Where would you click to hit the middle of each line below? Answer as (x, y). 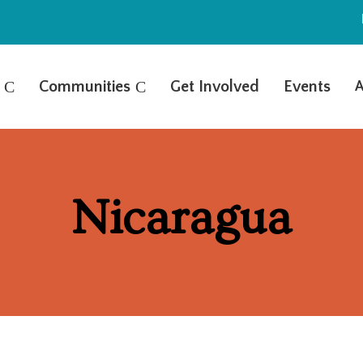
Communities (85, 87)
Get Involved (215, 87)
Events (307, 87)
